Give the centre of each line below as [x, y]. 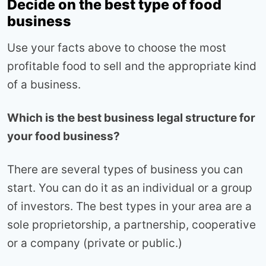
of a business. [44, 85]
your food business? [64, 137]
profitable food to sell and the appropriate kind [132, 66]
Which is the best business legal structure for [131, 118]
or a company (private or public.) [95, 243]
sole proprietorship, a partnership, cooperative [132, 225]
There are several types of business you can [125, 170]
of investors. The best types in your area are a [129, 207]
